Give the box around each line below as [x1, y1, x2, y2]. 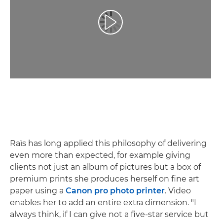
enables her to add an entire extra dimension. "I [10, 198, 196, 208]
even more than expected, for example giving [10, 150, 190, 160]
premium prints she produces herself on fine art [10, 174, 199, 184]
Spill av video [110, 22, 155, 31]
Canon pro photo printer [66, 186, 165, 196]
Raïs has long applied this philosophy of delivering [10, 139, 207, 148]
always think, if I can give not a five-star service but [10, 210, 209, 220]
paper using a [10, 186, 66, 196]
